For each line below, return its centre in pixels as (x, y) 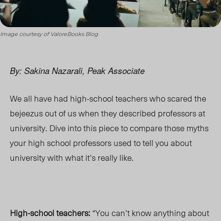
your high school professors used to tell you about (101, 143)
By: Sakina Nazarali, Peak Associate (78, 71)
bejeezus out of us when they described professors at (108, 113)
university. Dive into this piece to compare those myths (109, 128)
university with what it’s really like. (72, 158)
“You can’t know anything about (150, 213)
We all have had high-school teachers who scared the (108, 98)
